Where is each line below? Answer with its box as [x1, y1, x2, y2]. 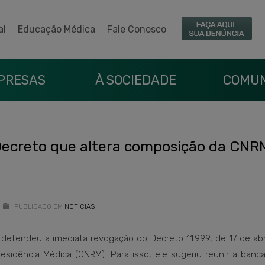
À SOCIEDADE [95, 72, 176, 88]
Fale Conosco [107, 24, 166, 35]
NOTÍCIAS [64, 203, 95, 211]
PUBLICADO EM [12, 203, 63, 211]
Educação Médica [18, 24, 95, 35]
